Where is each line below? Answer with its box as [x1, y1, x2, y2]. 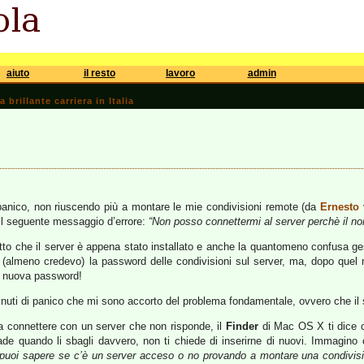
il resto [83, 67, 115, 79]
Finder [226, 320, 259, 332]
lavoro [166, 67, 195, 79]
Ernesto [320, 201, 360, 213]
